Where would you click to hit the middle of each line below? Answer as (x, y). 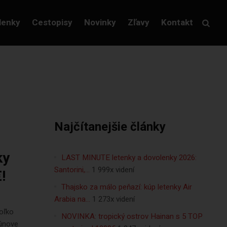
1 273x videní (113, 199)
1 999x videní (113, 170)
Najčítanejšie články (110, 127)
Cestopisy (52, 22)
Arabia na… (72, 199)
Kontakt (177, 22)
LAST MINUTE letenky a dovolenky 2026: (129, 158)
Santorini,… (72, 170)
